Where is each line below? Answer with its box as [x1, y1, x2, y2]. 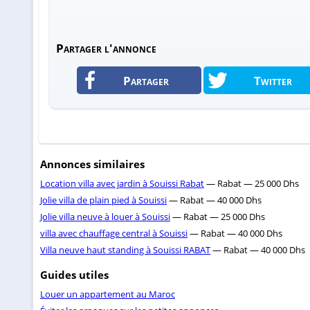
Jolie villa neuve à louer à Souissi [40, 210, 170, 224]
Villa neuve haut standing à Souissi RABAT [40, 244, 210, 257]
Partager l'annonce [55, 40, 156, 57]
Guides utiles [40, 268, 109, 282]
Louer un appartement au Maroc [40, 288, 175, 301]
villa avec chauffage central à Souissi [40, 227, 188, 240]
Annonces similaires [40, 157, 145, 172]
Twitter [253, 72, 292, 89]
